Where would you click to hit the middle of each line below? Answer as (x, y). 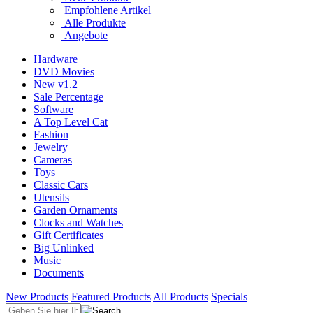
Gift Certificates (68, 235)
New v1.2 (56, 84)
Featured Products (111, 296)
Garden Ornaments (75, 210)
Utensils (51, 197)
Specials (229, 296)
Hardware (56, 59)
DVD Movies (64, 71)
